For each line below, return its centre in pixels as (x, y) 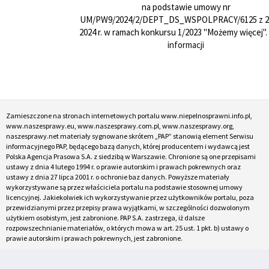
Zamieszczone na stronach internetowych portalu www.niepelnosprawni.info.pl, (129, 115)
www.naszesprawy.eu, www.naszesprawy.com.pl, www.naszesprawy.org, (120, 125)
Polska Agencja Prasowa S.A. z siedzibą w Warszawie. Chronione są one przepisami (131, 156)
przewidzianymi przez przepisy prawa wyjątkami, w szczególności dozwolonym (128, 207)
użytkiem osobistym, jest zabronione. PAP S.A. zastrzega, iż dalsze (105, 217)
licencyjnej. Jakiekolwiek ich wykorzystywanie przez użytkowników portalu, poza (130, 197)
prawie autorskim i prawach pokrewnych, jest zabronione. (94, 238)
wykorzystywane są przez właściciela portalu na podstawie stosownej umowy (124, 187)
